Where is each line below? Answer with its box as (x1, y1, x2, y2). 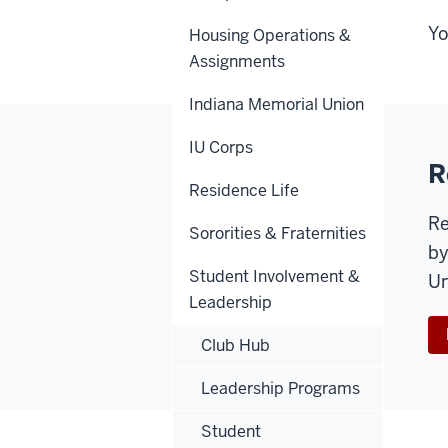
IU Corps (189, 136, 253, 158)
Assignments (189, 50, 285, 72)
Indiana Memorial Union (189, 93, 364, 115)
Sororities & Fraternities (189, 222, 366, 244)
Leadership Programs (201, 377, 360, 399)
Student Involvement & (189, 265, 360, 287)
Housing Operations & (189, 24, 351, 46)
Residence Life (189, 179, 299, 201)
